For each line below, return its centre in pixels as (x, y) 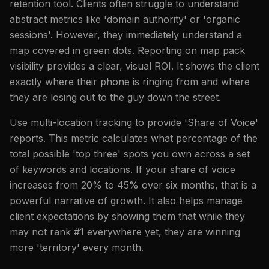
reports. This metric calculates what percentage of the (134, 138)
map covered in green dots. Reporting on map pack (127, 50)
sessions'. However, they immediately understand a (126, 35)
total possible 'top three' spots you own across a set (130, 153)
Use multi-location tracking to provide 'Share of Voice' (134, 122)
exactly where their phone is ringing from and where (130, 81)
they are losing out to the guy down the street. (115, 97)
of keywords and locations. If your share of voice (122, 169)
